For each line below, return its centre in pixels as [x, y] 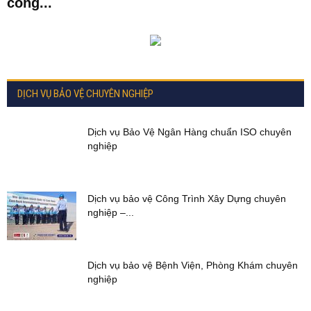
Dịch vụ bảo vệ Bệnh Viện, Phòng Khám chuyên [193, 266]
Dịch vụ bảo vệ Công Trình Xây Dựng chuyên [187, 199]
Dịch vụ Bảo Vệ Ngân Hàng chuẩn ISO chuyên [190, 132]
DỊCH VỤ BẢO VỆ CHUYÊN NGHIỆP [85, 94]
